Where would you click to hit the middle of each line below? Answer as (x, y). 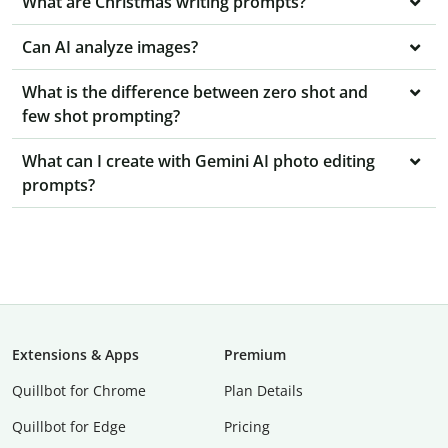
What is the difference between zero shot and (195, 92)
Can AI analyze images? (110, 47)
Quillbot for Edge (69, 427)
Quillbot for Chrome (79, 391)
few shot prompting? (101, 116)
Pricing (247, 427)
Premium (255, 355)
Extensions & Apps (75, 355)
